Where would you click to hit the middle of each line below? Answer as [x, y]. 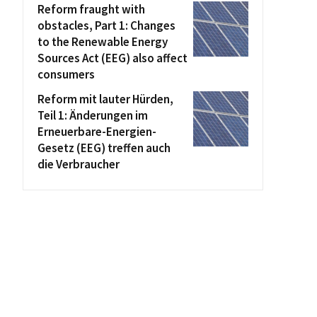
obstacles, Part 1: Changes [106, 25]
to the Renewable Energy [103, 42]
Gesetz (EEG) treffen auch [104, 148]
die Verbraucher [79, 164]
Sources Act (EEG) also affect [113, 58]
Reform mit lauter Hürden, [105, 99]
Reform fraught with [91, 9]
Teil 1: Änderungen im [93, 115]
